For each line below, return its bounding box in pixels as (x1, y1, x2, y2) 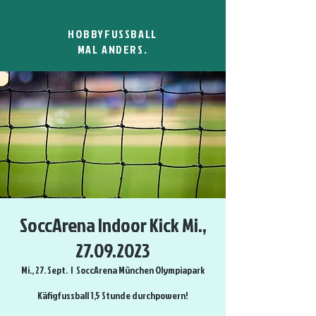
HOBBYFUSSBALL (68, 26, 157, 42)
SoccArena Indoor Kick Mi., (19, 211, 207, 238)
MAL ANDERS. (77, 42, 148, 57)
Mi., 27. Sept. (21, 263, 68, 276)
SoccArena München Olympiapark (76, 263, 205, 276)
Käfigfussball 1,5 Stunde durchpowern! (37, 288, 188, 302)
